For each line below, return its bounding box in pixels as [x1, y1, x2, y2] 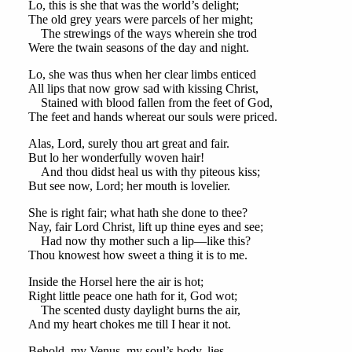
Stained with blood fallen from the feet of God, [27, 96, 273, 110]
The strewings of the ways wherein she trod [27, 27, 257, 41]
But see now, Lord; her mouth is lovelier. [27, 179, 230, 193]
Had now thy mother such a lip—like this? [27, 234, 251, 248]
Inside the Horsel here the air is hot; [27, 275, 203, 289]
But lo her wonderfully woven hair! [27, 151, 204, 165]
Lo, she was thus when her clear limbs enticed [27, 68, 256, 82]
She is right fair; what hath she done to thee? [27, 206, 247, 220]
